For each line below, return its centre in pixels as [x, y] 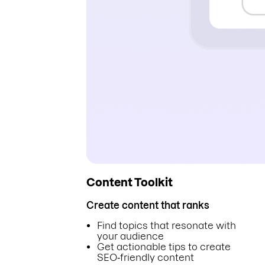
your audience [130, 236]
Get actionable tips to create [164, 246]
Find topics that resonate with [167, 225]
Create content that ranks [148, 205]
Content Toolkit [130, 183]
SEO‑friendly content [146, 257]
